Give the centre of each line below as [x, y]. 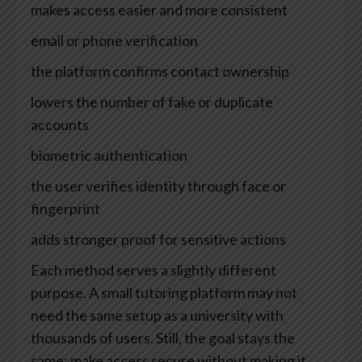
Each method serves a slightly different [154, 269]
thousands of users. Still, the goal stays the [163, 337]
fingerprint [65, 208]
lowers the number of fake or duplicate [152, 101]
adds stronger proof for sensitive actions [158, 239]
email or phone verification [114, 40]
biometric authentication [109, 155]
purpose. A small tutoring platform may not [164, 292]
